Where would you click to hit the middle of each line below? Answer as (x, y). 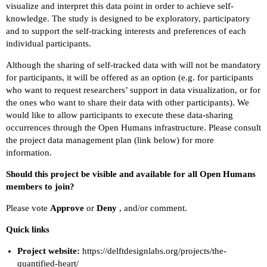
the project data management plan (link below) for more (110, 140)
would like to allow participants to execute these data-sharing (119, 115)
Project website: (48, 251)
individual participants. (49, 43)
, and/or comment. (152, 208)
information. (29, 152)
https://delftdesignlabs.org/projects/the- (154, 251)
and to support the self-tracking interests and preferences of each (126, 31)
